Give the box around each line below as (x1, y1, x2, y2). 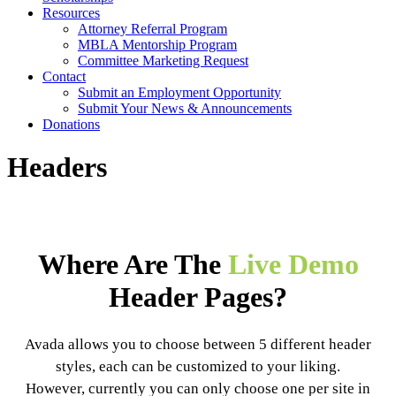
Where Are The (37, 248, 228, 281)
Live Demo (227, 248, 359, 281)
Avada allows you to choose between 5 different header (25, 335, 371, 353)
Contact (42, 69, 86, 84)
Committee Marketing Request (78, 53, 248, 68)
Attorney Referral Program (78, 21, 227, 36)
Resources (42, 5, 100, 20)
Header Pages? (109, 281, 287, 314)
